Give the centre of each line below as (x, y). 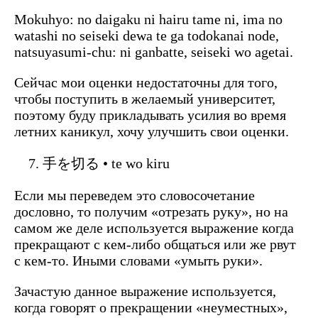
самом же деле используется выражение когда (154, 227)
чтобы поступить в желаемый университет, (145, 98)
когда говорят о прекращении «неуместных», (151, 307)
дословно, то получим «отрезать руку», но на (151, 211)
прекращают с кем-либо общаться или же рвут (155, 244)
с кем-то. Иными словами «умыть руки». (138, 260)
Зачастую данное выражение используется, (145, 291)
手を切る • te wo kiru (106, 163)
